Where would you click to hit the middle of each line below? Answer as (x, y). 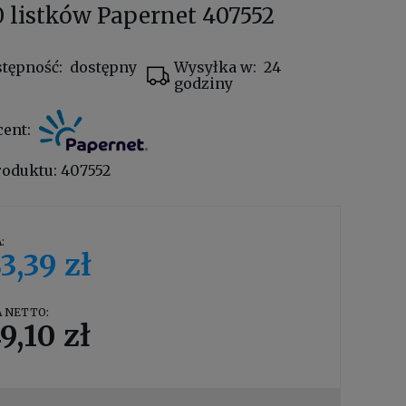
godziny (203, 83)
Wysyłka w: (215, 67)
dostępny (104, 67)
